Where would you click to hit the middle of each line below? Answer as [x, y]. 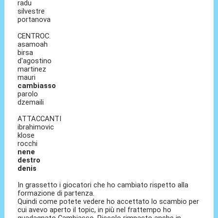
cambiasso [37, 86]
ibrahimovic [36, 127]
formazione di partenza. [56, 193]
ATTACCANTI [40, 119]
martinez [32, 69]
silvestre [31, 11]
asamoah [33, 45]
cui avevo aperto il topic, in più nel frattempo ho [95, 210]
